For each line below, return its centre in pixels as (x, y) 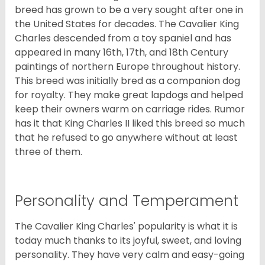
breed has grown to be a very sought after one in (129, 10)
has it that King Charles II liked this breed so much (130, 124)
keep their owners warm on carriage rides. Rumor (130, 109)
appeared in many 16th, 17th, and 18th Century (122, 53)
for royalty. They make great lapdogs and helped (129, 95)
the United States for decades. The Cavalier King (127, 24)
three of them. (49, 152)
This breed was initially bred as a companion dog (127, 81)
